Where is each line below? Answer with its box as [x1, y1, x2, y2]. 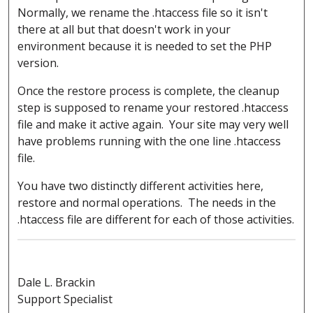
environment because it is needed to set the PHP [17, 38, 272, 54]
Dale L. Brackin [17, 274, 95, 290]
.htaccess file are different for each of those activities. [17, 211, 294, 227]
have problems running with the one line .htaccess [17, 133, 281, 149]
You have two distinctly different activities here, [17, 177, 263, 194]
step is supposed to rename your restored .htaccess [17, 99, 289, 115]
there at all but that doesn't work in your [17, 21, 231, 37]
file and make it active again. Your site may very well [17, 116, 289, 132]
